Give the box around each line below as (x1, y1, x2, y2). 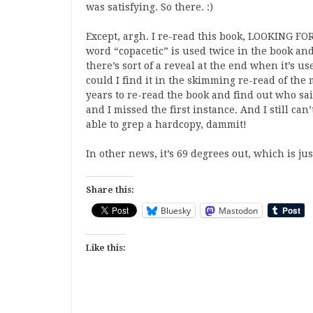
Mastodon (219, 204, 258, 217)
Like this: (86, 243, 126, 253)
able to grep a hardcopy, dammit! (86, 119, 247, 130)
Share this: (86, 185, 134, 195)
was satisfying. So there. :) (86, 1, 213, 13)
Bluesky (161, 204, 191, 217)
